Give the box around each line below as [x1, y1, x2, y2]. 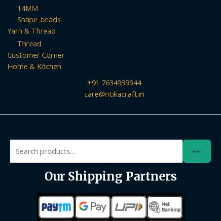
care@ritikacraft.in [84, 89, 144, 99]
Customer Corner [7, 50, 65, 60]
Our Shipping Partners [44, 169, 177, 184]
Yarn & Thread [7, 25, 56, 36]
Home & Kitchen [7, 61, 61, 72]
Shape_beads [17, 14, 61, 24]
